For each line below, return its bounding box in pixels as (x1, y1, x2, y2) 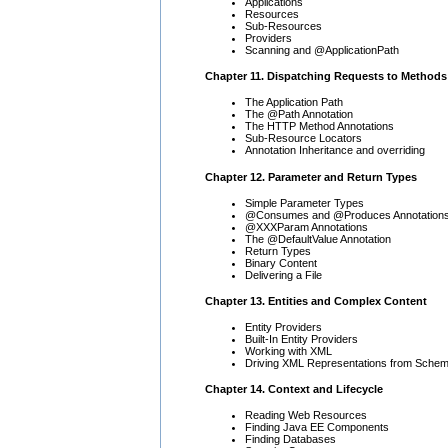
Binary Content (245, 256, 317, 269)
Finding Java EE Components (245, 421, 389, 434)
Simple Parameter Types (245, 196, 364, 209)
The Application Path (245, 96, 343, 109)
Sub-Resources (245, 20, 322, 33)
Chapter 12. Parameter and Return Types (205, 170, 417, 183)
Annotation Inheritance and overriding (245, 144, 425, 157)
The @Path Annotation (245, 108, 353, 121)
